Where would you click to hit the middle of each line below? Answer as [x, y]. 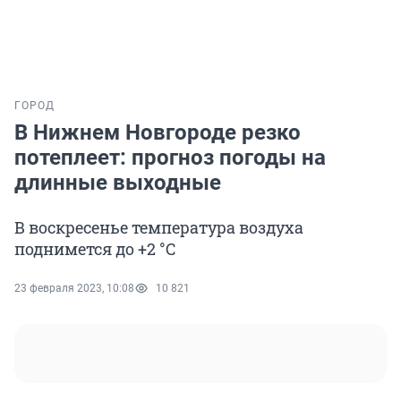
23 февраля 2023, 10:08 [74, 289]
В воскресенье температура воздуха [159, 228]
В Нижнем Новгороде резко [158, 133]
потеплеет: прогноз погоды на [170, 158]
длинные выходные [118, 183]
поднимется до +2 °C [95, 249]
